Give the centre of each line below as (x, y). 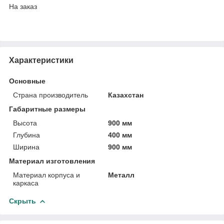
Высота (25, 123)
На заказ (23, 6)
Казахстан (126, 95)
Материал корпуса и (46, 175)
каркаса (26, 183)
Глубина (26, 135)
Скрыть (22, 201)
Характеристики (41, 60)
